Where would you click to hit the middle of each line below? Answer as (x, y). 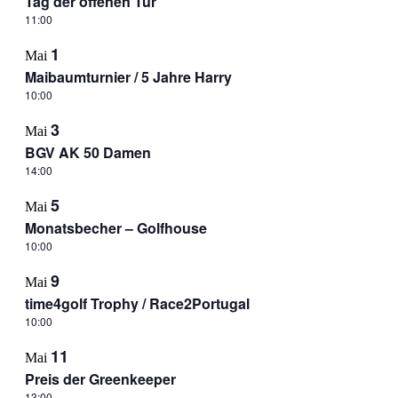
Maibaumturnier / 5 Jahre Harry (128, 77)
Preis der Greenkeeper (100, 379)
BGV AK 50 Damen (88, 152)
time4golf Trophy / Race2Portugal (137, 303)
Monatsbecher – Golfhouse (115, 228)
